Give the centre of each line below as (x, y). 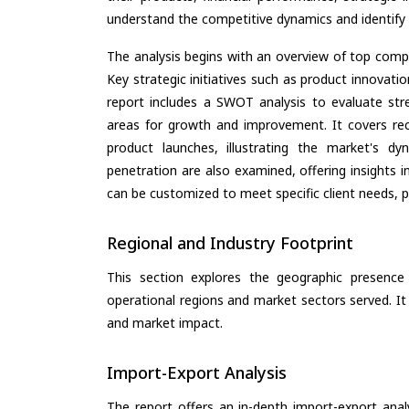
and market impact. (165, 322)
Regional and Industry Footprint (230, 242)
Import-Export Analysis (197, 372)
